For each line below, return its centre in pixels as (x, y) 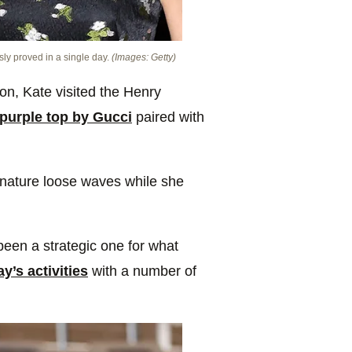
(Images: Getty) (144, 58)
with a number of (142, 271)
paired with (168, 117)
